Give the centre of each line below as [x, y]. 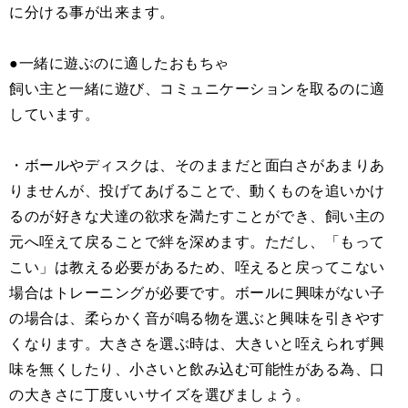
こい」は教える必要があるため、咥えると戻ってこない [197, 267]
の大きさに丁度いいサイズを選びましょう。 [159, 394]
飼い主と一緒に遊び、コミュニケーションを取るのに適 [197, 88]
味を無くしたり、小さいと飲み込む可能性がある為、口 [197, 369]
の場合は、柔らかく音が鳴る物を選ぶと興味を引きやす [197, 318]
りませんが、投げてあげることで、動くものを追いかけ [197, 190]
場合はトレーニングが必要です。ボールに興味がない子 [197, 292]
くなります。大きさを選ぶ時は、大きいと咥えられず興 [197, 343]
